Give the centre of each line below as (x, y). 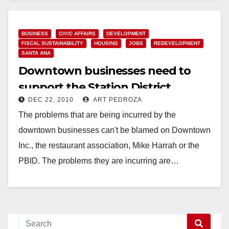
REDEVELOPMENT (177, 43)
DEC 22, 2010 (51, 99)
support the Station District (95, 87)
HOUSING (106, 43)
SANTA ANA (36, 53)
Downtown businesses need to (105, 71)
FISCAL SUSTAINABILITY (52, 43)
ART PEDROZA (117, 99)
